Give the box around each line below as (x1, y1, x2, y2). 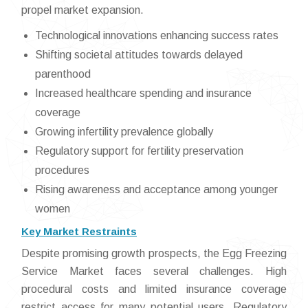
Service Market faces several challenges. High (21, 265, 287, 277)
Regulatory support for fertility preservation (35, 145, 243, 157)
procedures (35, 164, 89, 176)
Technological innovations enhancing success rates (35, 30, 278, 41)
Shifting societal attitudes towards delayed (35, 49, 243, 60)
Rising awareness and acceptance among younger (35, 184, 278, 195)
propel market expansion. (21, 4, 144, 16)
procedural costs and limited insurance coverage (21, 283, 287, 295)
